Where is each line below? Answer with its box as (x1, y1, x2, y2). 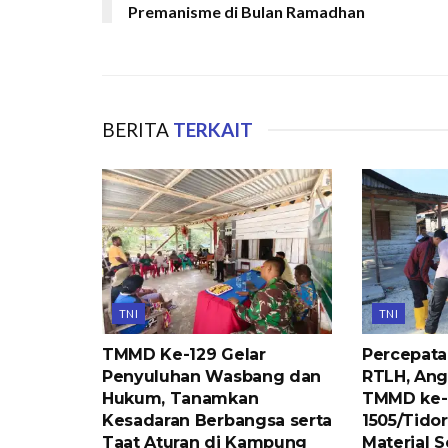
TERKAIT (169, 118, 253, 142)
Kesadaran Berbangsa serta (102, 410, 332, 430)
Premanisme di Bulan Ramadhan (128, 2, 365, 22)
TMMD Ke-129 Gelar (102, 344, 266, 364)
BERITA (102, 118, 169, 142)
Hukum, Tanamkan (102, 388, 259, 408)
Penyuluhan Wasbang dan (102, 366, 321, 386)
